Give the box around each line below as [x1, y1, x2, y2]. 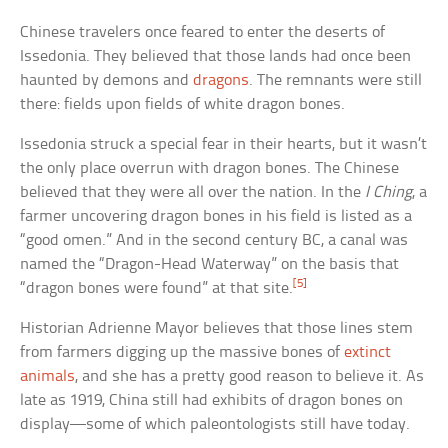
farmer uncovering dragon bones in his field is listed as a [20, 208, 413, 225]
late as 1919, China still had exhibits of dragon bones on [20, 392, 404, 409]
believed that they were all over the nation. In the [20, 184, 366, 201]
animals [20, 368, 76, 385]
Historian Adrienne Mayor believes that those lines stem [20, 320, 414, 337]
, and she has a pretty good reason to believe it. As [75, 368, 425, 385]
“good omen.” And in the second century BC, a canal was [20, 232, 409, 249]
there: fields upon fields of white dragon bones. [20, 96, 346, 113]
